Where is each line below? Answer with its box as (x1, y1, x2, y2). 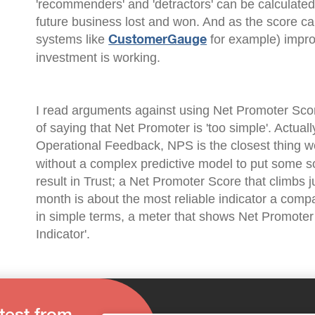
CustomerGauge (108, 34, 207, 46)
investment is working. (36, 51, 161, 65)
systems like (36, 32, 109, 46)
